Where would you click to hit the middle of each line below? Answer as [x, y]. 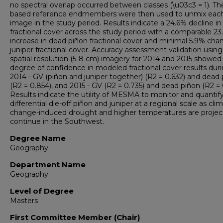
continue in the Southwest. [57, 121]
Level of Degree [42, 191]
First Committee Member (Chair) [75, 217]
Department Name [48, 165]
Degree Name [38, 138]
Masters [24, 201]
